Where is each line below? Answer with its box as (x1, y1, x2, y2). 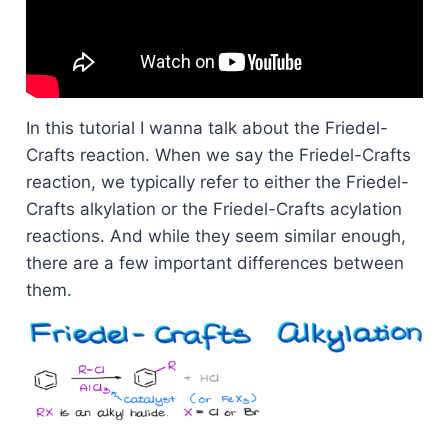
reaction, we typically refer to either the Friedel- (25, 172, 409, 193)
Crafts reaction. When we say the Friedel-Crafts (25, 145, 411, 166)
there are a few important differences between (25, 253, 404, 274)
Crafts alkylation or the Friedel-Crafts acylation (25, 199, 402, 220)
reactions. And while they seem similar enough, (25, 226, 406, 247)
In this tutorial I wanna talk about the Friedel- (25, 118, 388, 139)
